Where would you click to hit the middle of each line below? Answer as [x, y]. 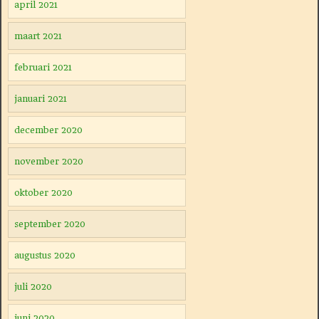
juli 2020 [33, 287]
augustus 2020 [45, 255]
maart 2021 [38, 36]
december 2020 [48, 130]
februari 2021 [43, 67]
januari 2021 [40, 99]
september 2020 [49, 224]
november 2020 [48, 161]
